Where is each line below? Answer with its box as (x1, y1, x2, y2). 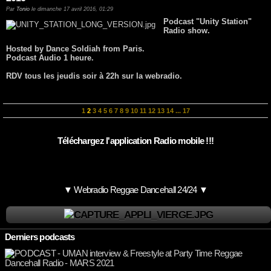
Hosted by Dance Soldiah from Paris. (6, 44, 145, 54)
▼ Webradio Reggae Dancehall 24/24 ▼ (63, 185, 208, 195)
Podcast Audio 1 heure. (6, 53, 94, 63)
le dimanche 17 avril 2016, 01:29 (30, 6, 113, 13)
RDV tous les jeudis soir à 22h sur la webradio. (6, 71, 182, 81)
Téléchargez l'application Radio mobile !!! (57, 136, 214, 146)
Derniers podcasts (5, 232, 75, 243)
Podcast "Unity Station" (163, 17, 252, 27)
